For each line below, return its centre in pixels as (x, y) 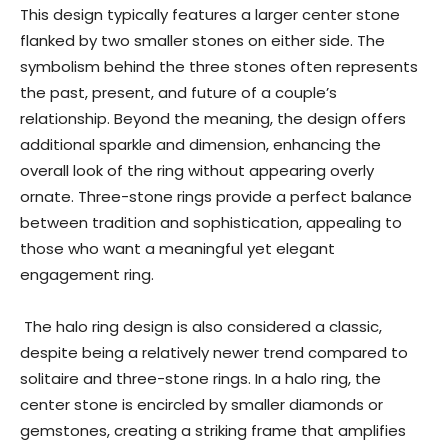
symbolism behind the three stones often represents (219, 66)
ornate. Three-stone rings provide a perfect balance (216, 196)
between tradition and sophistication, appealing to (211, 222)
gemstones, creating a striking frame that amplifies (213, 430)
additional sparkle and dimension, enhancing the (200, 144)
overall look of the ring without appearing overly (197, 170)
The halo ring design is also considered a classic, (203, 326)
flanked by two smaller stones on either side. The (202, 40)
